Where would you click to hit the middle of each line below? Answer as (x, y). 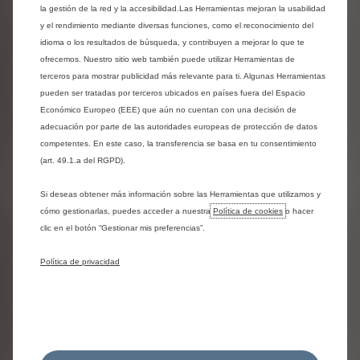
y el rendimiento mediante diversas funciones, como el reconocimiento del (177, 25)
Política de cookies (248, 211)
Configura (74, 208)
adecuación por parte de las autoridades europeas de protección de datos (179, 126)
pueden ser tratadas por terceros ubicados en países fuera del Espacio (173, 92)
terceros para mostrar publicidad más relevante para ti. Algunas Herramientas (183, 76)
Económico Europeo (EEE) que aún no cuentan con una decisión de (168, 109)
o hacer (298, 211)
